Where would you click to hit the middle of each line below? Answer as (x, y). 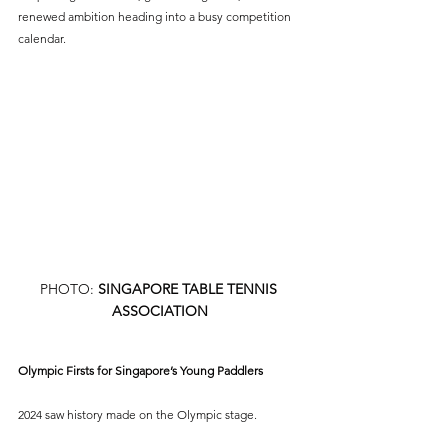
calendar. (42, 39)
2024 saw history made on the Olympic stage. (137, 414)
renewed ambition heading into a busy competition (156, 17)
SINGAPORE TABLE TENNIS (189, 288)
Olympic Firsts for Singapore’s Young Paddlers (140, 370)
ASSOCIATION (160, 310)
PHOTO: (68, 288)
